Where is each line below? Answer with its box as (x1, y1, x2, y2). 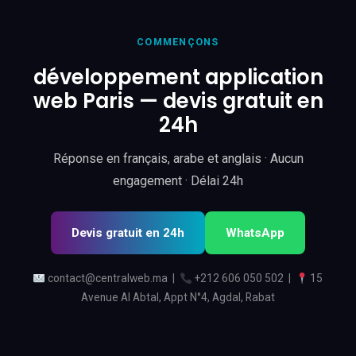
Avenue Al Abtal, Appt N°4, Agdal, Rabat (81, 291, 275, 304)
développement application (33, 63, 323, 92)
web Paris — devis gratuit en (33, 87, 323, 116)
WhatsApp (226, 226, 284, 241)
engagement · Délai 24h (113, 173, 243, 189)
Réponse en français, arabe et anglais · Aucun (52, 151, 304, 167)
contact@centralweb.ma (48, 272, 168, 285)
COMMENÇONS (137, 36, 219, 48)
